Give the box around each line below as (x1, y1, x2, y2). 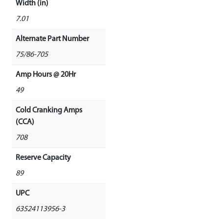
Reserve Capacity (16, 154, 71, 162)
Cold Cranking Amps (16, 107, 82, 115)
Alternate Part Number (16, 35, 89, 44)
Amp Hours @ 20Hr (16, 71, 76, 79)
